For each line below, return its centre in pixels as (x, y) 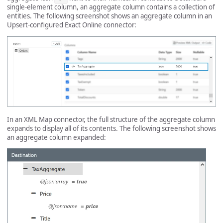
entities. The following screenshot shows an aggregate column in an (110, 16)
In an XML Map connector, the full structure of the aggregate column (111, 119)
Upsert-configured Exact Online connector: (72, 25)
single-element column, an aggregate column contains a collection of (111, 7)
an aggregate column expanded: (56, 137)
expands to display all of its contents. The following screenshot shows (111, 128)
